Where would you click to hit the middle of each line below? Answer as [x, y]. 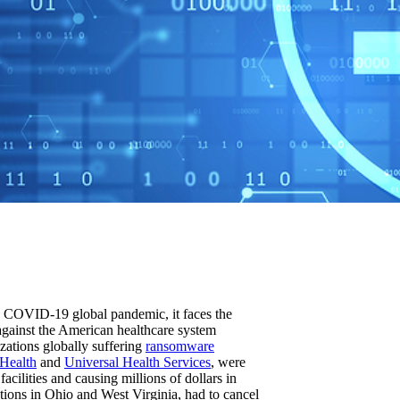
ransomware [180, 346]
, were [228, 362]
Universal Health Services [137, 362]
